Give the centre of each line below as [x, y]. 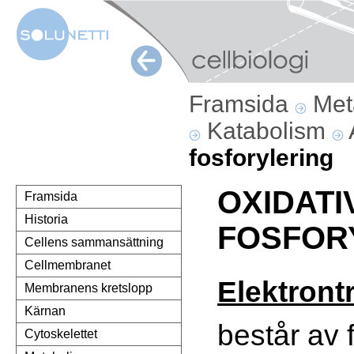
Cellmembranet [68, 265]
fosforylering [261, 158]
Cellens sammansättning [94, 243]
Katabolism [269, 131]
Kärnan [45, 311]
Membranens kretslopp [88, 288]
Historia [46, 220]
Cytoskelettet [61, 334]
